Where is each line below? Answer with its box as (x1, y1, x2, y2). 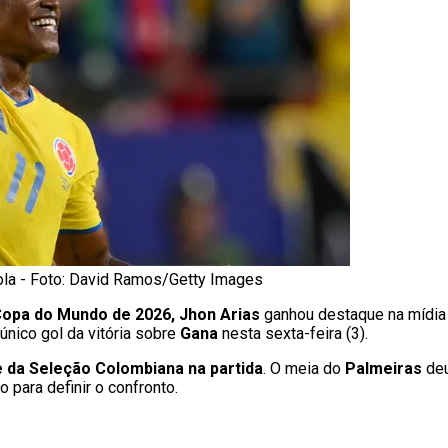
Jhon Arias (179, 305, 260, 325)
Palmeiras (345, 359, 422, 379)
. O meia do (263, 359, 345, 379)
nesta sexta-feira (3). (218, 324, 368, 344)
